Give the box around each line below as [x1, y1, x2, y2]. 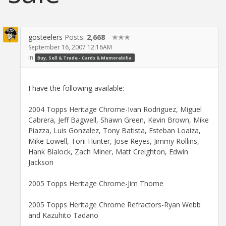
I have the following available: [28, 83, 124, 93]
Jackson [28, 157, 53, 167]
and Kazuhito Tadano [28, 210, 98, 220]
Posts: [65, 32, 87, 42]
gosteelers [28, 32, 63, 42]
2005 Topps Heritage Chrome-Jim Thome [28, 178, 163, 188]
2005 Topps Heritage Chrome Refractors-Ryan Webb [28, 199, 201, 209]
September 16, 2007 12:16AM [28, 42, 112, 51]
